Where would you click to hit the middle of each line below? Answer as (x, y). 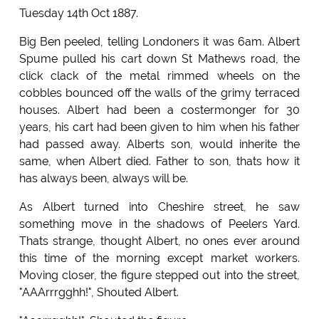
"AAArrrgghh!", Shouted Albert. (99, 293)
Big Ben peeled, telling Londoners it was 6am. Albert (159, 42)
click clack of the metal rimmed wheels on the (159, 76)
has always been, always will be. (103, 179)
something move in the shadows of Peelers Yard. (159, 224)
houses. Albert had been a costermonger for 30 (159, 110)
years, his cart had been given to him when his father (159, 127)
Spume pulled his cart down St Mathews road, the (159, 59)
